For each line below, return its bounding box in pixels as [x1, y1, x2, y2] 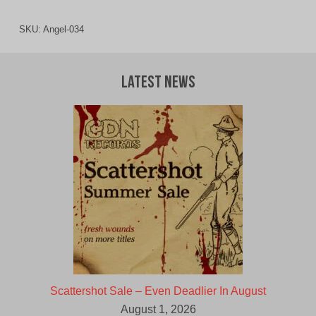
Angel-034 [42, 24, 84, 35]
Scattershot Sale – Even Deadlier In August [50, 285, 266, 298]
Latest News [121, 75, 195, 92]
